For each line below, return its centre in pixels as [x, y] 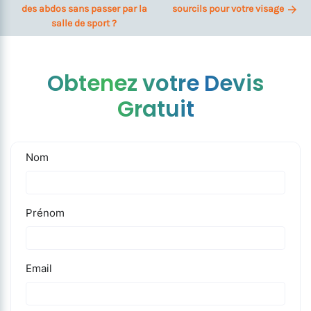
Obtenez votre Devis [155, 83]
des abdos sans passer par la [84, 9]
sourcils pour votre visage [228, 9]
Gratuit [155, 109]
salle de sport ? [84, 23]
